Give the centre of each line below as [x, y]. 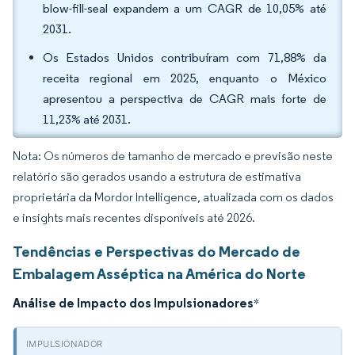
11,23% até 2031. [87, 119]
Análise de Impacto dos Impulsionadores [133, 303]
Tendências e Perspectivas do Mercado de [157, 251]
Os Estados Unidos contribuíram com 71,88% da [185, 57]
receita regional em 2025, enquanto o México [185, 78]
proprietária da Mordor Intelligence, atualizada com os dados [173, 197]
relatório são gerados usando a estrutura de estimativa [157, 176]
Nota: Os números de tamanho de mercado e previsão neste [173, 156]
